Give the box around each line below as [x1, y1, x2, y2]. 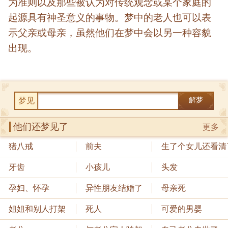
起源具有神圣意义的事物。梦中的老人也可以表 [8, 12, 211, 23]
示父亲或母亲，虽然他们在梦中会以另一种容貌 [8, 27, 211, 39]
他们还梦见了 [13, 121, 68, 132]
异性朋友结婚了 [85, 183, 142, 192]
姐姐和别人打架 [9, 204, 66, 213]
